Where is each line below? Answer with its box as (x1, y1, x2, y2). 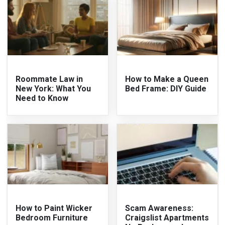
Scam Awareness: (125, 203, 193, 213)
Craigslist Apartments (125, 213, 209, 223)
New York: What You (16, 83, 91, 93)
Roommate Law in (16, 74, 83, 84)
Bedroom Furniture (16, 213, 88, 223)
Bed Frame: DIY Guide (125, 83, 206, 93)
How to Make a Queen (125, 74, 208, 84)
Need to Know (16, 93, 69, 103)
